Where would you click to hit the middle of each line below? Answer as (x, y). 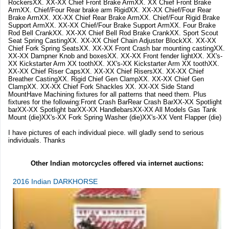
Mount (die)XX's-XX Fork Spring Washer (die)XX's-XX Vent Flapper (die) (115, 117)
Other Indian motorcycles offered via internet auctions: (117, 163)
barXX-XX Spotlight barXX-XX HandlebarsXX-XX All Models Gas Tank (112, 109)
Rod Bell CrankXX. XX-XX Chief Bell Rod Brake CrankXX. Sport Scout (113, 33)
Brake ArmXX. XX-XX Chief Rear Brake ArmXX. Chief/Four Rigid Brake (114, 17)
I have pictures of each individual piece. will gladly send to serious (106, 132)
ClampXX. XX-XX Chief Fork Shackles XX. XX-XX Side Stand (101, 86)
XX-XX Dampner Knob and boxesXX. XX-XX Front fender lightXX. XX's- (115, 56)
